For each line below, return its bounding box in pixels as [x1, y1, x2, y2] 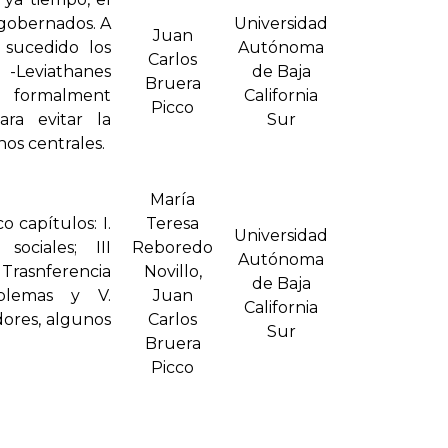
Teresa [146, 214, 199, 234]
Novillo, [143, 262, 202, 282]
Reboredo [132, 238, 213, 258]
